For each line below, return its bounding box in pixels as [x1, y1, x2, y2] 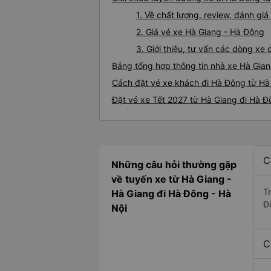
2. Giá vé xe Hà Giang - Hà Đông [136, 27, 264, 38]
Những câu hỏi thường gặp [111, 158, 237, 171]
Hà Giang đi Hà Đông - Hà [111, 188, 231, 200]
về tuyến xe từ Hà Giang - [111, 173, 232, 186]
